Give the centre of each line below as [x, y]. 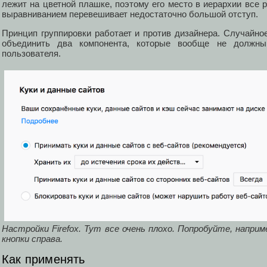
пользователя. [31, 54]
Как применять [44, 259]
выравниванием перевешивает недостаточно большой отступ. [130, 14]
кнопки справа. [32, 238]
